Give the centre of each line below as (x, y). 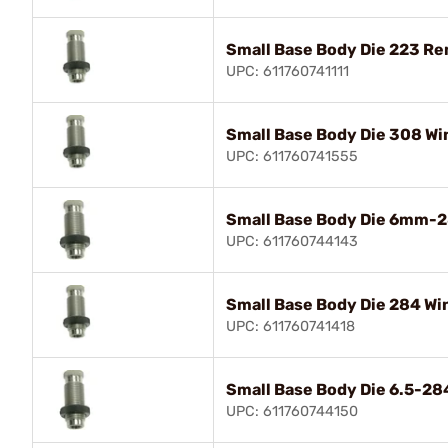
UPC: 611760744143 (292, 241)
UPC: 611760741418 (290, 326)
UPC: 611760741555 (292, 156)
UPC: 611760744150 (292, 411)
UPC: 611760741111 (287, 71)
